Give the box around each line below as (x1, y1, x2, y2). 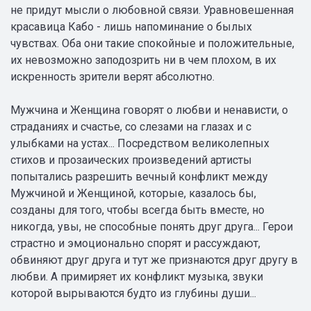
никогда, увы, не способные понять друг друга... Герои (10, 220, 293, 233)
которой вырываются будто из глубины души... (10, 287, 256, 300)
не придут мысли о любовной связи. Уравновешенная (10, 3, 294, 17)
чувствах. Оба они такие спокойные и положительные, (10, 37, 294, 50)
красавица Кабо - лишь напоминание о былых (10, 20, 252, 33)
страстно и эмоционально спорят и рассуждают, (10, 237, 260, 250)
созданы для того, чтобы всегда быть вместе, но (10, 203, 264, 217)
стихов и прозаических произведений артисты (10, 153, 252, 167)
